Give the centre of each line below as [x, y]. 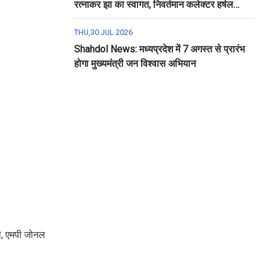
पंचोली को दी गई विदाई [112, 19]
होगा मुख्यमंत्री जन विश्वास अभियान [135, 64]
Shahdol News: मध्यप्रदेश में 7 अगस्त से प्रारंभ [159, 49]
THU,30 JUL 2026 [103, 32]
